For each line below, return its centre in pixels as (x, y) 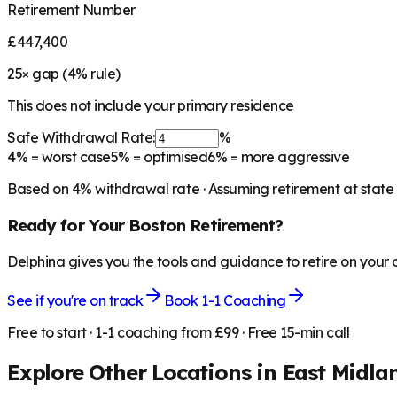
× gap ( (45, 74)
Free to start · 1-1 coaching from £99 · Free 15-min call (179, 332)
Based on (39, 189)
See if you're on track (75, 300)
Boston (157, 226)
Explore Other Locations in (145, 372)
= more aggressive (288, 157)
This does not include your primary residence (151, 106)
